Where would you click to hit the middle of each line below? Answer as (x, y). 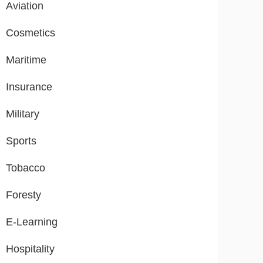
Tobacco (26, 168)
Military (23, 114)
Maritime (26, 60)
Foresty (23, 195)
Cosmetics (31, 33)
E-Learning (32, 222)
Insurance (29, 87)
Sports (21, 141)
